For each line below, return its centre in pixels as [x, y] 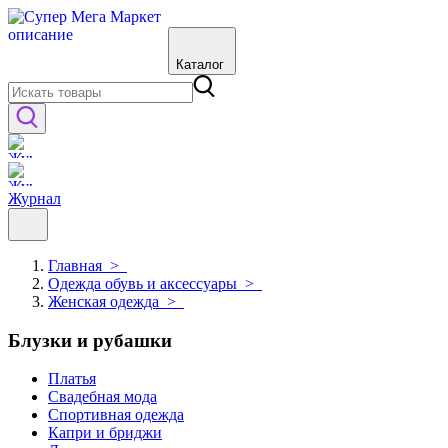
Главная [75, 265]
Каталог [200, 64]
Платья [72, 379]
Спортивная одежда [116, 415]
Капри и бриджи [105, 433]
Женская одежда [103, 301]
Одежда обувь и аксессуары [142, 283]
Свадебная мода [102, 397]
